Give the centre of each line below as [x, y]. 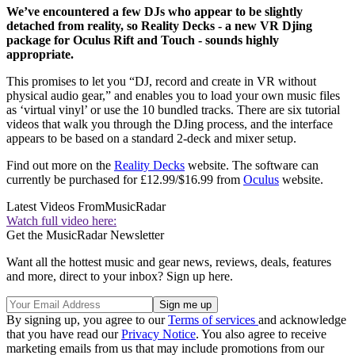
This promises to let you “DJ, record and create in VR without [161, 82]
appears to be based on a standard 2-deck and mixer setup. [151, 139]
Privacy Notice [158, 334]
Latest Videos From [55, 207]
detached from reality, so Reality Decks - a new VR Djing [159, 26]
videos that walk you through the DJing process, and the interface [170, 124]
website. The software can [252, 166]
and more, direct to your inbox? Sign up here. [120, 277]
